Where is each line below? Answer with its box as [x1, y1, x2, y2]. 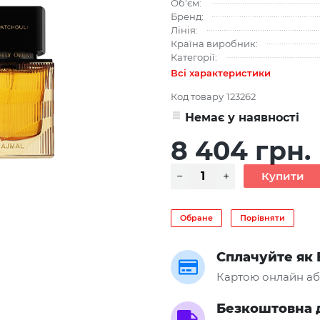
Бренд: [171, 10, 204, 22]
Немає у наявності [185, 110, 299, 124]
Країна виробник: [171, 37, 258, 49]
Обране [180, 212, 213, 223]
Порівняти [240, 212, 285, 223]
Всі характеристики [171, 66, 271, 79]
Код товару [171, 90, 224, 102]
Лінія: [171, 24, 198, 36]
